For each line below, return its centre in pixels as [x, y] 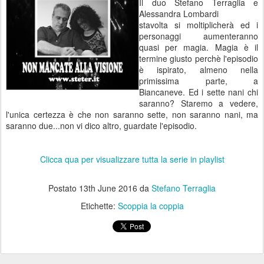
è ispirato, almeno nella [199, 70]
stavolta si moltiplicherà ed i [199, 25]
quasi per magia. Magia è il [199, 47]
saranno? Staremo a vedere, [199, 103]
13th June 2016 [108, 188]
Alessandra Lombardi [179, 14]
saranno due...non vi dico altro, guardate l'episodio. [101, 126]
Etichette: [99, 206]
